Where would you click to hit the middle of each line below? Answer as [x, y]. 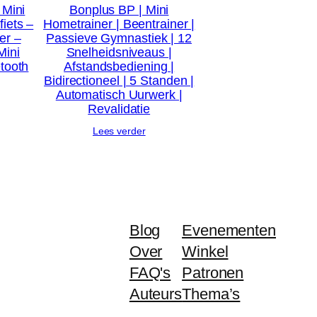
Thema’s [211, 294]
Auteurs [156, 294]
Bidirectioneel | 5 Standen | [119, 81]
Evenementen [229, 231]
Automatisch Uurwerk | [119, 95]
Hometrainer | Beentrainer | [119, 24]
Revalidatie [119, 109]
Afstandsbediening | [119, 67]
